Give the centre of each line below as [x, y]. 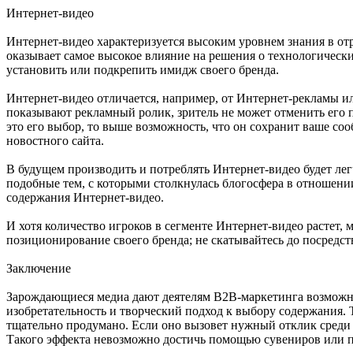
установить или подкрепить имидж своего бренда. [143, 69]
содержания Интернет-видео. [85, 197]
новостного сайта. [55, 140]
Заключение [39, 268]
